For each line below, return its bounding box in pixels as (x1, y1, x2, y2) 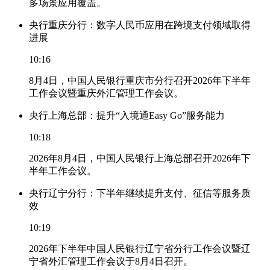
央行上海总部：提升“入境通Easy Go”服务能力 (29, 110, 225, 121)
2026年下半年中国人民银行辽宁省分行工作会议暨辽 (29, 243, 251, 254)
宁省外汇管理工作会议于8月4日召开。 (29, 256, 193, 266)
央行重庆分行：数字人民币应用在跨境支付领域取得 (29, 19, 251, 30)
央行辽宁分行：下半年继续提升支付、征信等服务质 (29, 187, 251, 198)
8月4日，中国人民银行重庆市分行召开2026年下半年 (29, 75, 251, 86)
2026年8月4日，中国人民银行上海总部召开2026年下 (29, 152, 251, 163)
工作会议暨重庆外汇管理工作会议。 (29, 87, 183, 98)
